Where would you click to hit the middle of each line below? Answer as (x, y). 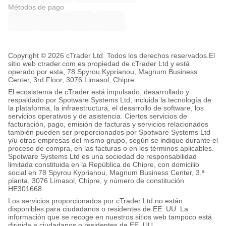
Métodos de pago (36, 7)
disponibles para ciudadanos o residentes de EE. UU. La (98, 209)
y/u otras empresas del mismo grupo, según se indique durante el (113, 140)
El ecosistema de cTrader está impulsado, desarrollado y (99, 92)
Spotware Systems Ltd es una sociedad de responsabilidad (102, 156)
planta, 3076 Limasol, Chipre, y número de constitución (96, 181)
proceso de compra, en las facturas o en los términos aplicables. (111, 148)
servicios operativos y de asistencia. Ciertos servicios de (98, 116)
